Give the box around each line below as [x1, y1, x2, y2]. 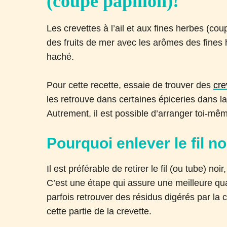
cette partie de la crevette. [47, 206, 152, 216]
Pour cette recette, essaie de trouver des [47, 80, 214, 90]
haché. [47, 51, 77, 62]
